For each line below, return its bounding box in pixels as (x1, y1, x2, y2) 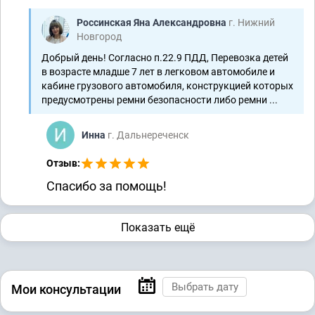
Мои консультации (11, 282, 121, 297)
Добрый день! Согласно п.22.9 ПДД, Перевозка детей (41, 51, 288, 63)
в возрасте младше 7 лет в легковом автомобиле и (41, 65, 275, 77)
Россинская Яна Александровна (77, 16, 229, 28)
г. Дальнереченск (108, 129, 189, 141)
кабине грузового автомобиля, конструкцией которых (41, 79, 293, 91)
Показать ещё (120, 220, 195, 234)
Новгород (77, 30, 122, 42)
